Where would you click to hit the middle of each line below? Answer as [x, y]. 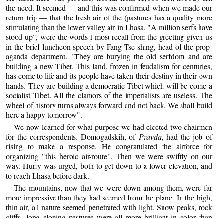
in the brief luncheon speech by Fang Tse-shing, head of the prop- [109, 46]
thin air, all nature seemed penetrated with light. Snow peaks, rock [109, 207]
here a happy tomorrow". [44, 114]
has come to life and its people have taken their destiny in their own [109, 75]
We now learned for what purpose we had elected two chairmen [113, 127]
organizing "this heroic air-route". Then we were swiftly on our [109, 156]
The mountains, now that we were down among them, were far [113, 188]
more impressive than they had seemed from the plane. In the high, [109, 198]
